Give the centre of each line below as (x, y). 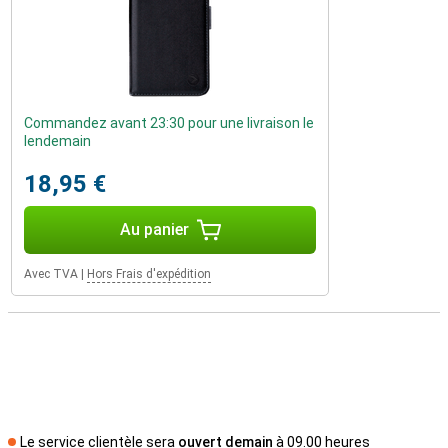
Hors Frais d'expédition (149, 274)
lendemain (57, 141)
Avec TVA (51, 274)
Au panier (154, 229)
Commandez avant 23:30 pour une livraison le (169, 123)
